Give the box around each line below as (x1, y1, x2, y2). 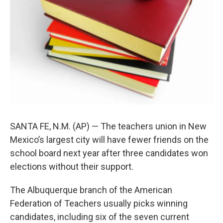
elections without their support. (10, 161, 133, 172)
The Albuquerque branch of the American (10, 184, 172, 195)
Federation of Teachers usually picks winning (10, 198, 188, 209)
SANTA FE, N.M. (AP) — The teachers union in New (10, 120, 207, 131)
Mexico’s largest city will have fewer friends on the (10, 134, 209, 145)
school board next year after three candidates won (10, 147, 208, 158)
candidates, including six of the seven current (10, 211, 189, 222)
